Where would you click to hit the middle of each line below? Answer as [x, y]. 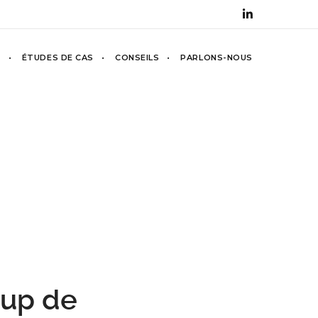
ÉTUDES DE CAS [57, 57]
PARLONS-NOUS [216, 57]
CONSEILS [137, 57]
